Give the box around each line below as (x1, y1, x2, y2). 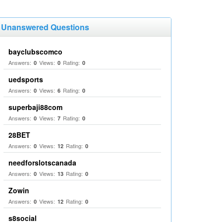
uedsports (8, 74, 43, 84)
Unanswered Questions (1, 21, 89, 33)
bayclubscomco (8, 47, 62, 56)
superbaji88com (8, 102, 62, 112)
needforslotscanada (8, 158, 76, 167)
